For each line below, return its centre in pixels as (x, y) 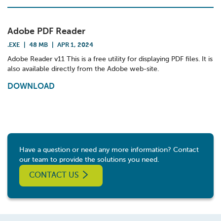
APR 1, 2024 (75, 45)
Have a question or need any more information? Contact (109, 150)
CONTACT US (54, 176)
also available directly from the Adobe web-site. (83, 69)
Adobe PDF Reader (46, 32)
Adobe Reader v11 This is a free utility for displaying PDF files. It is (110, 59)
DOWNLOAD (31, 87)
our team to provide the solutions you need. (89, 160)
